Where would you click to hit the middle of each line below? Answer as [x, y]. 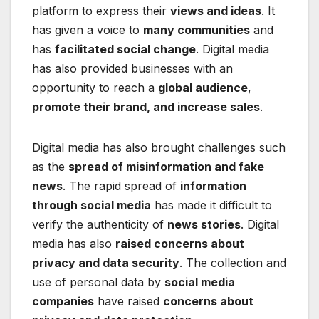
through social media [91, 205]
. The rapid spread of [121, 186]
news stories [204, 225]
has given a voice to [88, 30]
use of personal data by [98, 282]
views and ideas [216, 11]
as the [50, 167]
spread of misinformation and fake [166, 167]
